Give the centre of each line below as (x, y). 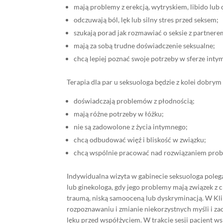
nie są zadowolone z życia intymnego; (131, 126)
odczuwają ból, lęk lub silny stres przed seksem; (146, 19)
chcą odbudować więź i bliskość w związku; (140, 139)
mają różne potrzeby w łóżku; (119, 113)
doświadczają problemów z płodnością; (134, 101)
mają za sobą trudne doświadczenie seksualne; (145, 45)
